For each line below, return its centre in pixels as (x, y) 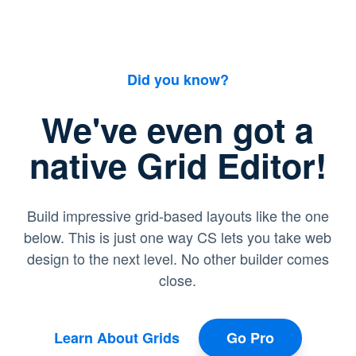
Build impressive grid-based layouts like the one (178, 215)
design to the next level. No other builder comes (178, 258)
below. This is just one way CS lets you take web (178, 236)
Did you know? (178, 79)
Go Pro (250, 338)
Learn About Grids (116, 338)
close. (178, 279)
